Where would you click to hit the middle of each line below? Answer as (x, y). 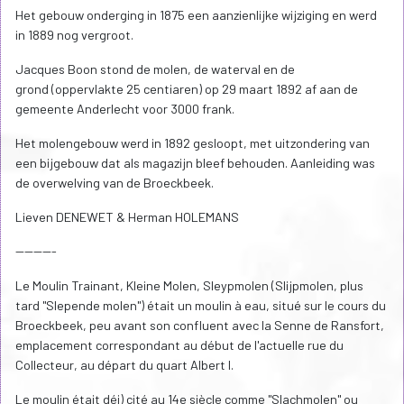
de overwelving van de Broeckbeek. (115, 183)
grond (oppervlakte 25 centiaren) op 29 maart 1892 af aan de (187, 89)
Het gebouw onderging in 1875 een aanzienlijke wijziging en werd (196, 15)
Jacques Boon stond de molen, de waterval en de (155, 69)
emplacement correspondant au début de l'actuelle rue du (179, 345)
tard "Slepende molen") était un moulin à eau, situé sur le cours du (201, 306)
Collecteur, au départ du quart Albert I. (124, 365)
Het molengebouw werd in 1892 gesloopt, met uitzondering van (193, 143)
